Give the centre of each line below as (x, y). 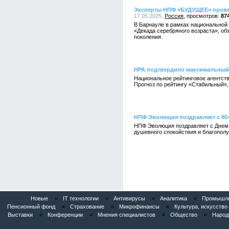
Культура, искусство (201, 207)
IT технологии (81, 198)
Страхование (87, 207)
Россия (174, 16)
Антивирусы (129, 198)
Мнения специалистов (126, 215)
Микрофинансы (139, 207)
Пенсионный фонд (31, 207)
